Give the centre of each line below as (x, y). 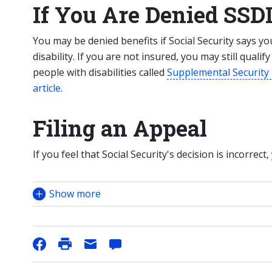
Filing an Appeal (120, 128)
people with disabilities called (100, 72)
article (47, 88)
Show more (75, 194)
